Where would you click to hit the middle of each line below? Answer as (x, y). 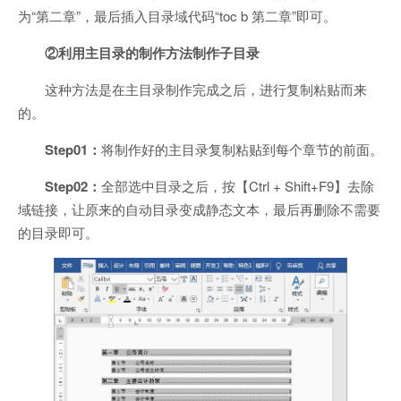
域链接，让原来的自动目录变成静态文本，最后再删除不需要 (199, 209)
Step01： (73, 149)
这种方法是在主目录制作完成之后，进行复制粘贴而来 (206, 89)
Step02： (73, 186)
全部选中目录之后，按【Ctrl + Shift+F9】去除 (238, 185)
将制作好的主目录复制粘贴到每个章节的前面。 (242, 149)
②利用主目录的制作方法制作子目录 (152, 52)
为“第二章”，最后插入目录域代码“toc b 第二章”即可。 (177, 15)
